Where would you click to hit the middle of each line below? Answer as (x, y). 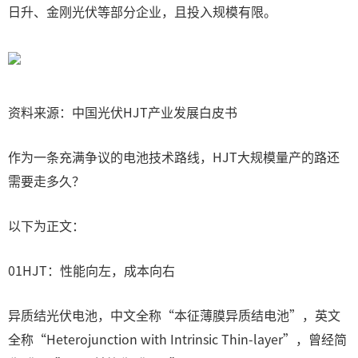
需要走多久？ (46, 181)
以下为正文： (46, 225)
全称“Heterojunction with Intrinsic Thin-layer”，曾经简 (177, 339)
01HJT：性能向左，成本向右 (91, 270)
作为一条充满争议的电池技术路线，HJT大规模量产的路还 (174, 157)
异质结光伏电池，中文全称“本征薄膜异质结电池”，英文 (174, 315)
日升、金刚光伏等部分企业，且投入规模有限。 (142, 11)
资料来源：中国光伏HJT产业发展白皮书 (123, 112)
